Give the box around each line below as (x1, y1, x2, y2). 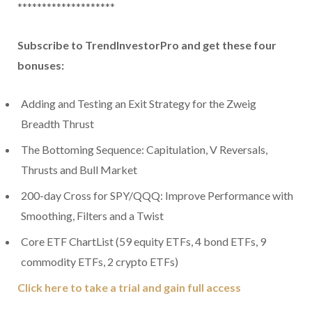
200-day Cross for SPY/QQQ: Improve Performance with (21, 189, 293, 203)
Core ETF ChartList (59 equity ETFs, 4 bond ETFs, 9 (21, 235, 266, 249)
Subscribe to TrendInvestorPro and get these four (17, 38, 276, 52)
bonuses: (17, 58, 64, 72)
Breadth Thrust (21, 117, 94, 131)
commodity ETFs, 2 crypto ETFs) (21, 255, 178, 269)
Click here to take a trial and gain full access (17, 281, 241, 295)
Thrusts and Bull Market (21, 163, 137, 177)
